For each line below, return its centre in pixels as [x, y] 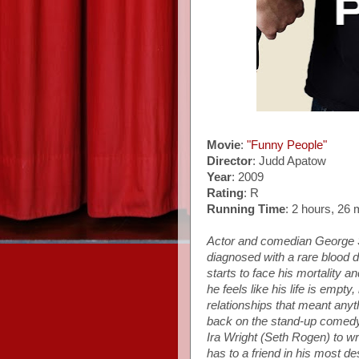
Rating [225, 193]
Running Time [246, 209]
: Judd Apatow [289, 161]
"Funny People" [287, 145]
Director [230, 161]
